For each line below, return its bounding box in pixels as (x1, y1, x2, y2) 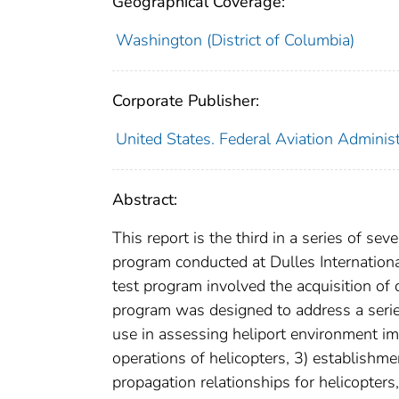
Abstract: (112, 188, 177, 210)
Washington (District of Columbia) (115, 28, 354, 51)
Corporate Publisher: (112, 89, 259, 111)
